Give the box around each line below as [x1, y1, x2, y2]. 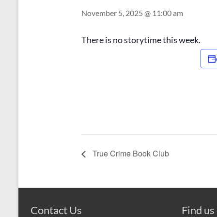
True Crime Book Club [91, 147, 169, 159]
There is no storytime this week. [81, 34, 201, 45]
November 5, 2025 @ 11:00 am [81, 8, 183, 17]
